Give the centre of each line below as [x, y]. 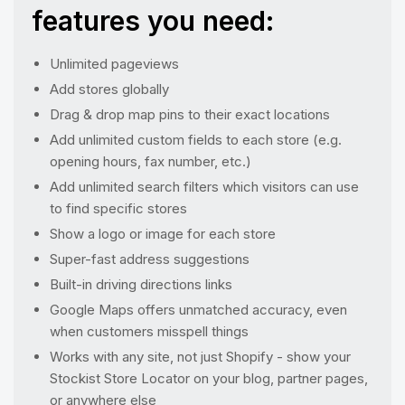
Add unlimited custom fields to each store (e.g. [196, 139]
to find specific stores [118, 208]
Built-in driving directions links [141, 284]
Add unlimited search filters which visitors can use [204, 186]
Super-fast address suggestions [150, 259]
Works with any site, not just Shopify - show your [200, 356]
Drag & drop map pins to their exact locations [190, 114]
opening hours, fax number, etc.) [151, 161]
